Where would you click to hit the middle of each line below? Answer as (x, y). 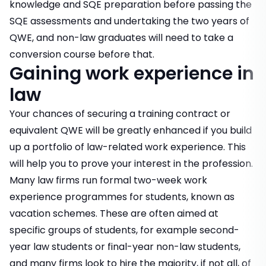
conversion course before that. (82, 55)
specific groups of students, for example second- (124, 230)
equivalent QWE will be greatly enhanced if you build (131, 131)
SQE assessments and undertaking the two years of (129, 21)
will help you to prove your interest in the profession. (131, 164)
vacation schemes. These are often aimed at (114, 214)
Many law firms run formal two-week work (108, 180)
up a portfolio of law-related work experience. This (128, 147)
